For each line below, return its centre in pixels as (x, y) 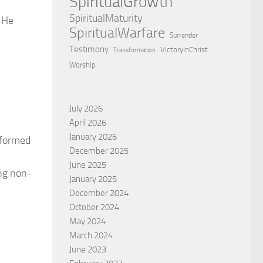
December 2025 (99, 151)
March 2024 (91, 235)
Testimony (89, 49)
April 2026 (88, 122)
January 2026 (93, 136)
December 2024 (99, 193)
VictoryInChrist (184, 49)
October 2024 (94, 207)
